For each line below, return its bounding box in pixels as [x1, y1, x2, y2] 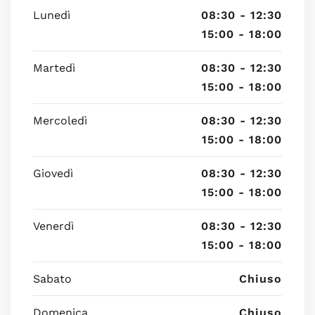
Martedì [33, 61, 75, 75]
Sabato [33, 272, 72, 285]
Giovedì [33, 167, 73, 180]
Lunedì [33, 8, 70, 22]
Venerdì [33, 219, 74, 233]
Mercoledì [33, 114, 87, 127]
